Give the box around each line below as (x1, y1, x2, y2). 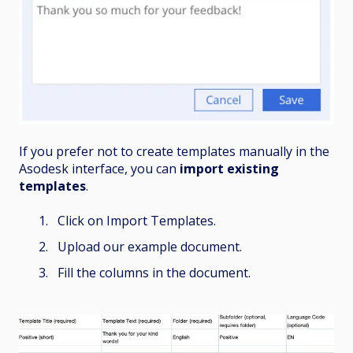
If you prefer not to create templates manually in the (19, 142, 329, 160)
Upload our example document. (58, 238, 242, 256)
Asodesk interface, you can (19, 159, 180, 177)
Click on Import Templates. (58, 212, 216, 229)
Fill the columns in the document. (58, 264, 254, 282)
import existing (180, 159, 279, 177)
